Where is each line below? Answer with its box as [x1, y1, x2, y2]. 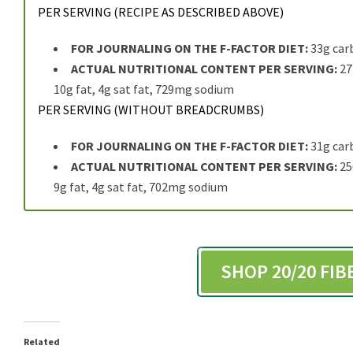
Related [24, 336, 60, 348]
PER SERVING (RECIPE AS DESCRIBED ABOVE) [38, 4, 284, 20]
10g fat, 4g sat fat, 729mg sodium [54, 81, 234, 98]
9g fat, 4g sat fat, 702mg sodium [54, 179, 228, 195]
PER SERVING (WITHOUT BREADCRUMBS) [38, 102, 264, 118]
